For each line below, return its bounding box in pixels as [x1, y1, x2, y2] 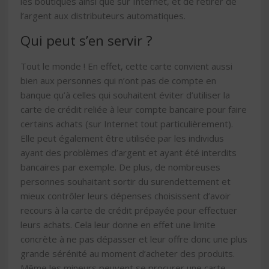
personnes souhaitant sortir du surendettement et [20, 175, 231, 187]
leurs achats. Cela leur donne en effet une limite [20, 218, 216, 231]
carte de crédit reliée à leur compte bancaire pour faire [20, 103, 247, 115]
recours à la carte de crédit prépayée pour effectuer [20, 204, 237, 216]
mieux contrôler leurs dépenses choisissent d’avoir [20, 189, 231, 202]
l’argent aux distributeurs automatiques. [20, 10, 186, 22]
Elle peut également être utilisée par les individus [20, 131, 224, 144]
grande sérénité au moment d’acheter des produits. [20, 247, 235, 259]
